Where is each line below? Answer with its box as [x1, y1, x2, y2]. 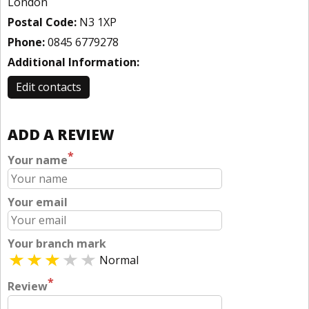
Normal [99, 252, 139, 268]
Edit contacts [16, 79, 81, 94]
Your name [8, 152, 68, 168]
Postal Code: [8, 14, 77, 30]
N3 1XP [77, 14, 117, 30]
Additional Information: [8, 54, 139, 70]
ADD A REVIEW [8, 125, 114, 144]
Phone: [8, 34, 45, 50]
